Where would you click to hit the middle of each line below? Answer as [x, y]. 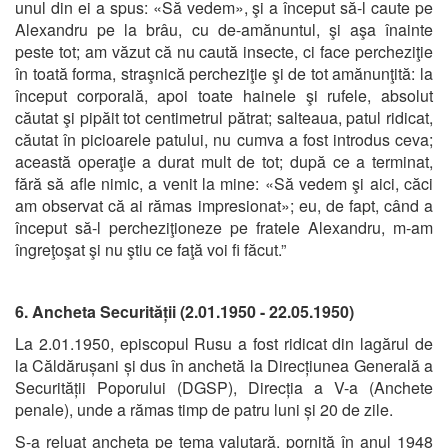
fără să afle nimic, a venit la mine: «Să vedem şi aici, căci [224, 183]
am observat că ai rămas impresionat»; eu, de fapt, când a [224, 205]
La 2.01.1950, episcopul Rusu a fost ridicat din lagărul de [224, 343]
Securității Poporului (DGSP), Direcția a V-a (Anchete [224, 387]
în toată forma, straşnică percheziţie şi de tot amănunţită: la [224, 73]
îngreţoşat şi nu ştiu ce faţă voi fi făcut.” [150, 249]
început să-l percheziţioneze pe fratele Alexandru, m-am [224, 227]
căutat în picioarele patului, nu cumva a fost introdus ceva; [224, 139]
